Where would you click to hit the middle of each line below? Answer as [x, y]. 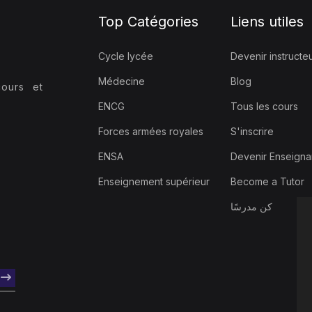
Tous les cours [264, 106]
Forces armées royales [151, 131]
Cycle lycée [126, 56]
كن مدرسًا [251, 206]
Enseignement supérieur [154, 181]
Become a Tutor [267, 181]
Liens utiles [267, 21]
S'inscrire [252, 131]
